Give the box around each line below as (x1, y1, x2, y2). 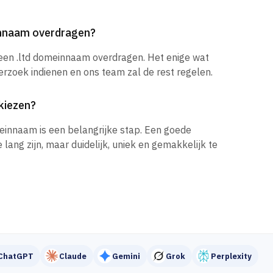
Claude (59, 250, 87, 261)
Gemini (112, 250, 140, 261)
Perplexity (211, 250, 252, 261)
